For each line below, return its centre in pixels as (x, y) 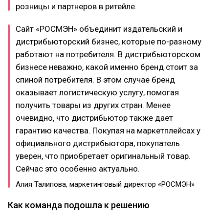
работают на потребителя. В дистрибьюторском (108, 54)
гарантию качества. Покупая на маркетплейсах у (108, 131)
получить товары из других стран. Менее (93, 105)
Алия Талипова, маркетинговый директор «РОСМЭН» (105, 184)
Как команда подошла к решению (79, 205)
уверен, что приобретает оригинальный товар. (103, 156)
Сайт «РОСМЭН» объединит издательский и (99, 29)
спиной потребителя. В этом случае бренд (95, 80)
